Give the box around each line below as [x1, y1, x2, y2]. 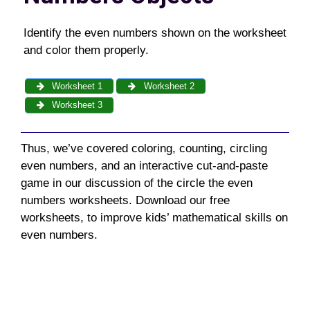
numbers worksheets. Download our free [21, 194, 230, 207]
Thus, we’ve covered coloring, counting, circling [21, 142, 267, 155]
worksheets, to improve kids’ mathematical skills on [21, 211, 288, 224]
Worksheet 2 [140, 80, 194, 91]
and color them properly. [23, 44, 149, 57]
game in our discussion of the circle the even [21, 176, 253, 190]
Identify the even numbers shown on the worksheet [23, 26, 286, 39]
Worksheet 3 [49, 100, 103, 111]
